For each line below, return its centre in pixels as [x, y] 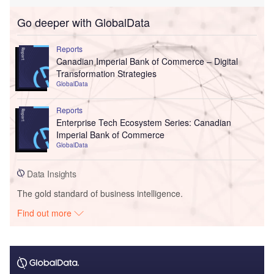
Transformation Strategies [106, 74]
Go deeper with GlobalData [83, 22]
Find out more [46, 213]
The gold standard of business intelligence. [100, 193]
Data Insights [51, 173]
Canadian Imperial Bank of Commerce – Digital [147, 61]
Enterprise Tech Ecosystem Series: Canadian [143, 122]
